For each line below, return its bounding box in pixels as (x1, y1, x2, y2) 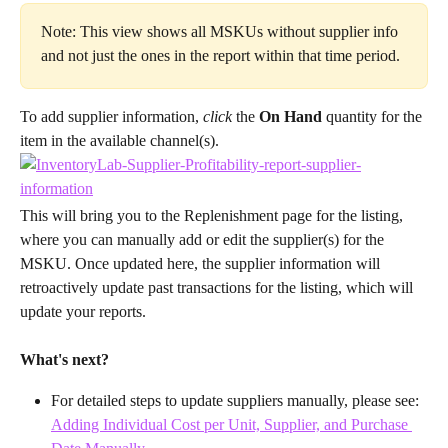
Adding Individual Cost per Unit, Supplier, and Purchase (51, 415, 412, 433)
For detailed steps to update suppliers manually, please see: (51, 391, 422, 409)
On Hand (259, 107, 322, 125)
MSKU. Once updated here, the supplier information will (20, 254, 384, 272)
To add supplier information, (20, 107, 203, 125)
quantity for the (322, 107, 426, 125)
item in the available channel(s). (20, 131, 219, 149)
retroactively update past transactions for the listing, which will (20, 278, 417, 296)
